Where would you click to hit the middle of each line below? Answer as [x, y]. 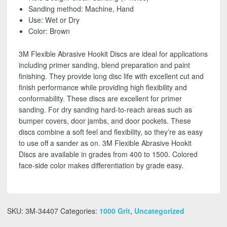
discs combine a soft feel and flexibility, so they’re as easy [110, 131]
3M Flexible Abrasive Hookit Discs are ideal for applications [113, 53]
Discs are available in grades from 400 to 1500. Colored [108, 154]
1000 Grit [115, 211]
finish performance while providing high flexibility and [103, 87]
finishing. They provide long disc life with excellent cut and [111, 76]
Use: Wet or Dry [54, 20]
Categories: [80, 211]
